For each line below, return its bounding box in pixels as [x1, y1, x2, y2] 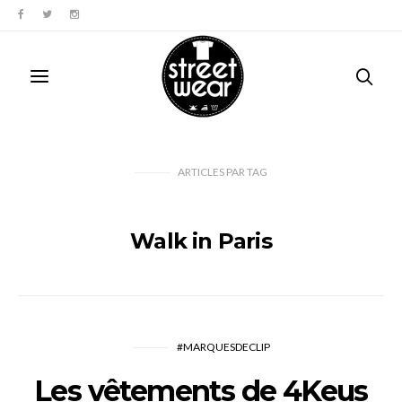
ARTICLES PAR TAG [178, 165, 267, 179]
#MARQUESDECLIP [177, 340, 270, 354]
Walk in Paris [130, 228, 272, 254]
